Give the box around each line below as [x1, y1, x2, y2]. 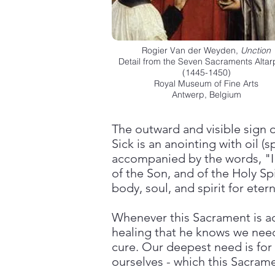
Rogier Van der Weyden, [142, 45, 241, 56]
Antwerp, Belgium [171, 89, 241, 100]
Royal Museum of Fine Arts [154, 78, 258, 89]
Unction [241, 45, 271, 56]
